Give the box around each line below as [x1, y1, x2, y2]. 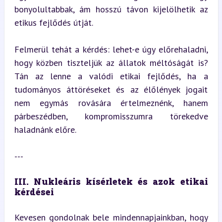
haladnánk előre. [14, 123, 76, 135]
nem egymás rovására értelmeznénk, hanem [14, 97, 208, 109]
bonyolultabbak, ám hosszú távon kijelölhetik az [14, 3, 208, 15]
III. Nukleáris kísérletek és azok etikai [14, 175, 208, 187]
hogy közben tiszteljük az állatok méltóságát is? [14, 56, 208, 68]
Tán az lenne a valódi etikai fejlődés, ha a [14, 70, 208, 82]
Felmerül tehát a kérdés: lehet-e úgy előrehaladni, [14, 43, 208, 55]
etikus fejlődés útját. [14, 16, 93, 28]
